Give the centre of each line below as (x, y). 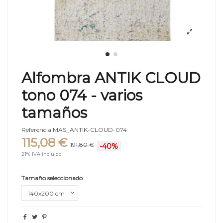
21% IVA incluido (41, 154)
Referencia (36, 130)
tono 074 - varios (82, 95)
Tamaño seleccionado (52, 178)
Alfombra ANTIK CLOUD (111, 77)
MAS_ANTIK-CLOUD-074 (90, 130)
